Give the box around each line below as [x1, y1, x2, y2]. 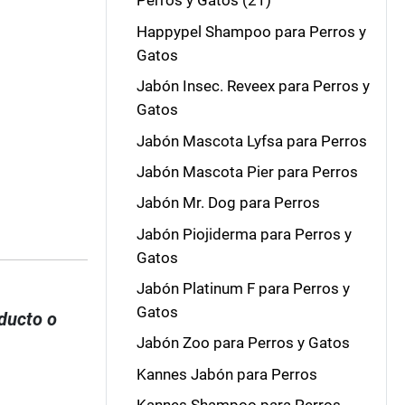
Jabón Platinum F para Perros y [136, 279, 350, 297]
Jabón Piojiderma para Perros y [136, 224, 352, 243]
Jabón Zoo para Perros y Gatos [136, 334, 350, 353]
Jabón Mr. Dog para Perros [136, 193, 320, 212]
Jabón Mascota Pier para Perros [136, 162, 358, 181]
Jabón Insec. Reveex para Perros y [136, 77, 370, 96]
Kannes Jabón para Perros [136, 364, 317, 383]
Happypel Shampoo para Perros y [136, 22, 366, 41]
